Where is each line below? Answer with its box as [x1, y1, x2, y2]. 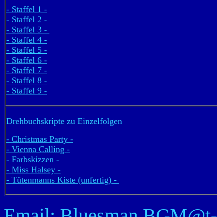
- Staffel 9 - [6, 86, 47, 96]
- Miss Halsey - [6, 165, 61, 175]
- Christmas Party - [6, 134, 73, 144]
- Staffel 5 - [6, 45, 47, 55]
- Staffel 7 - [6, 65, 47, 76]
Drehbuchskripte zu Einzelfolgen [6, 116, 122, 126]
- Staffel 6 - [6, 55, 47, 65]
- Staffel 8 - [6, 76, 47, 86]
